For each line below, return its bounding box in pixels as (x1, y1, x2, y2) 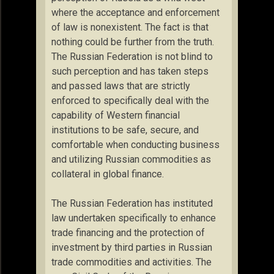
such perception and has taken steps (51, 65, 209, 77)
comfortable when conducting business (51, 139, 220, 150)
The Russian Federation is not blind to (51, 51, 213, 62)
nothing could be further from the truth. (51, 36, 214, 48)
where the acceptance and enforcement (51, 7, 220, 18)
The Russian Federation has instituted (51, 198, 213, 209)
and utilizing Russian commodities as (51, 154, 211, 165)
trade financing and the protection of (51, 227, 205, 239)
